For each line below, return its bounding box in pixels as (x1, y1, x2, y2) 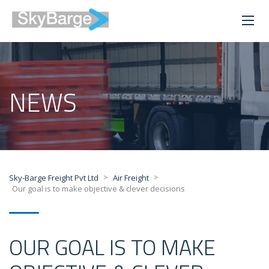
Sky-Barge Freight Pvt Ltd (9, 172, 98, 184)
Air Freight (113, 172, 149, 184)
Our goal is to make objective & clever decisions (12, 183, 185, 195)
